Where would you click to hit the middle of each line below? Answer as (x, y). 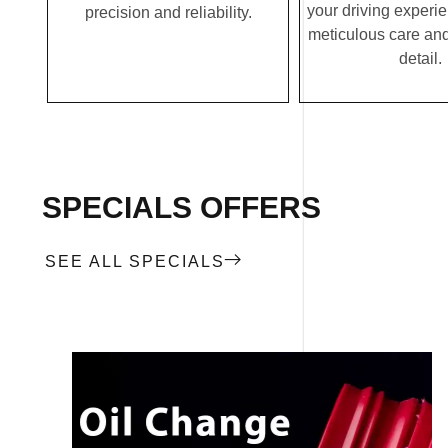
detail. (420, 58)
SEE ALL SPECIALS (135, 262)
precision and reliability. (168, 12)
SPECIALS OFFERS (181, 208)
